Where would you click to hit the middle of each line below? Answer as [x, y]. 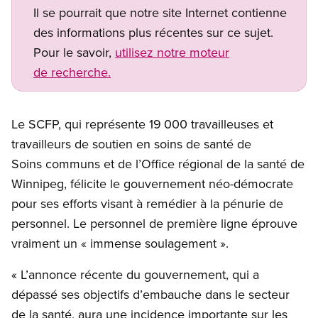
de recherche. [72, 72]
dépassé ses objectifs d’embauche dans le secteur [150, 295]
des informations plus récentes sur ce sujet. [153, 33]
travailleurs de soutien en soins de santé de [131, 144]
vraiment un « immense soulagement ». [120, 243]
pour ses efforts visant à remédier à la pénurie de [147, 204]
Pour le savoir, [74, 53]
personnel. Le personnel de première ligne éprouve [154, 224]
